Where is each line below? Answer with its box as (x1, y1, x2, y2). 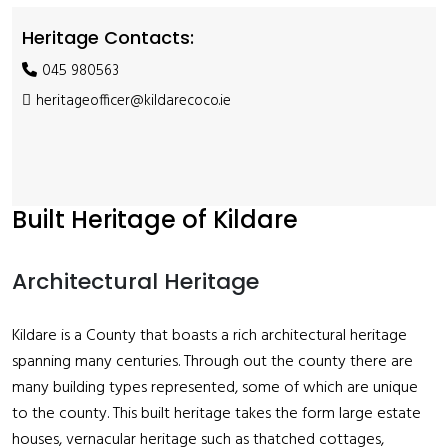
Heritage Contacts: (22, 25, 194, 50)
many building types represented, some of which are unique (12, 375, 418, 401)
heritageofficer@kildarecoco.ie (36, 89, 231, 113)
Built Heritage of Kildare (12, 203, 298, 236)
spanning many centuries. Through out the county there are (12, 349, 413, 375)
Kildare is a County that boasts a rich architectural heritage (12, 323, 407, 349)
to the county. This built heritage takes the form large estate (12, 401, 421, 427)
